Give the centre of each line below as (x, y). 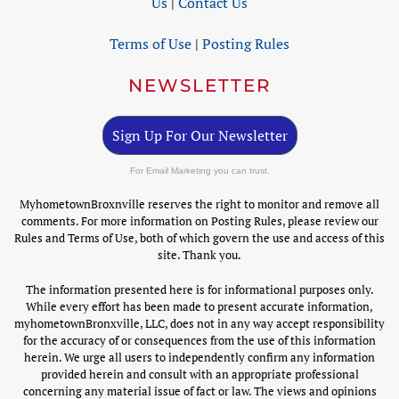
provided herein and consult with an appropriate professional (199, 375)
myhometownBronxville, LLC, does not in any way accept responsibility (199, 324)
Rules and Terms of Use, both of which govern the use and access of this (199, 238)
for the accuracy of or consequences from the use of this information (199, 341)
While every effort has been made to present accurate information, (199, 307)
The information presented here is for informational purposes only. (199, 290)
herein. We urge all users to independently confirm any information (199, 358)
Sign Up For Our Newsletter (199, 136)
